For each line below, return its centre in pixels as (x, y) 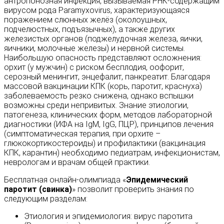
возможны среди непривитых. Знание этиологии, (96, 105)
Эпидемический (157, 180)
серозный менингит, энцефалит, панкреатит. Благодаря (107, 77)
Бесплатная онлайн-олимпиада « (65, 180)
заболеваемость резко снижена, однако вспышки (99, 96)
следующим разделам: (46, 199)
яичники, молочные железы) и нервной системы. (94, 48)
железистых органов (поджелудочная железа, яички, (103, 39)
